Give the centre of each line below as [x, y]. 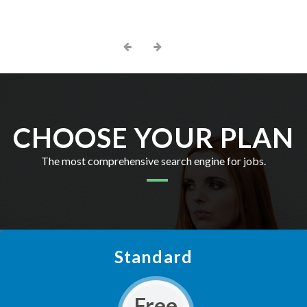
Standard [153, 257]
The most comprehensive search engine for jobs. [153, 161]
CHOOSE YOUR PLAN [153, 138]
